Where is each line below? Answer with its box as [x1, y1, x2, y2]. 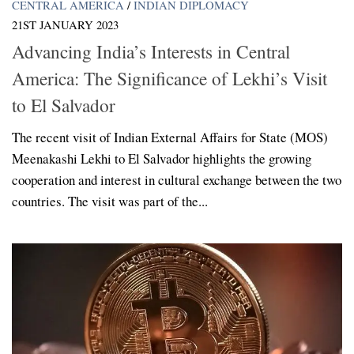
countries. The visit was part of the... [12, 192, 208, 211]
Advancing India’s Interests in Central [12, 39, 290, 65]
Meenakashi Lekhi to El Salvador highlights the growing [12, 149, 311, 168]
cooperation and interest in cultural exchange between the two [12, 171, 341, 190]
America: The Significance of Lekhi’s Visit [12, 66, 327, 92]
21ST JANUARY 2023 [12, 16, 119, 32]
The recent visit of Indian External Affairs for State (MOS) [12, 128, 328, 147]
